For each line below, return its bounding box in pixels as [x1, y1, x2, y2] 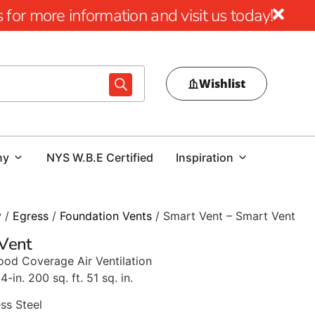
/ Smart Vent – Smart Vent [152, 209, 295, 223]
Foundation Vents [60, 209, 152, 223]
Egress [13, 209, 49, 223]
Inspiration [176, 150, 233, 165]
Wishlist [199, 75, 246, 91]
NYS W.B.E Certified [46, 150, 153, 165]
